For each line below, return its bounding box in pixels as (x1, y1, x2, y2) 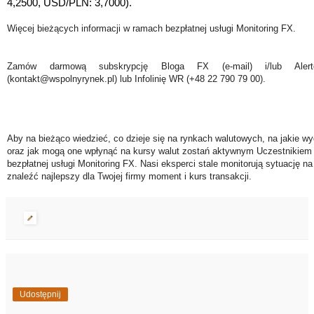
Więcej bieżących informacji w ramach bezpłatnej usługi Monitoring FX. (7, 22, 296, 34)
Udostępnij (20, 289, 61, 300)
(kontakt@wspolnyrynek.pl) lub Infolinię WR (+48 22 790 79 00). (7, 73, 266, 84)
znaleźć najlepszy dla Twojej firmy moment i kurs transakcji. (7, 170, 252, 182)
